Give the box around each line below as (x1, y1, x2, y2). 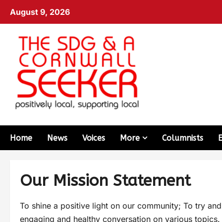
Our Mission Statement (20, 171, 191, 190)
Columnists (162, 133, 203, 143)
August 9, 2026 (10, 7, 70, 17)
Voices (82, 133, 105, 143)
